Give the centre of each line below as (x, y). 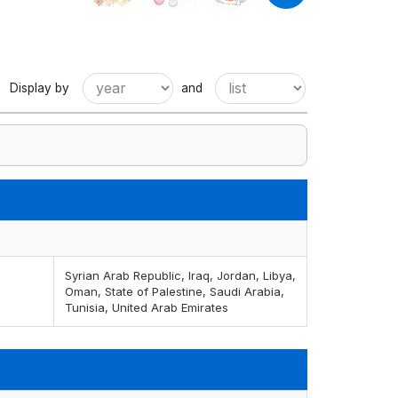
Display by (40, 88)
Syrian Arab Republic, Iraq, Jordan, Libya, (180, 276)
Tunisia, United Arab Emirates (146, 308)
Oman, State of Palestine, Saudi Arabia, (174, 292)
